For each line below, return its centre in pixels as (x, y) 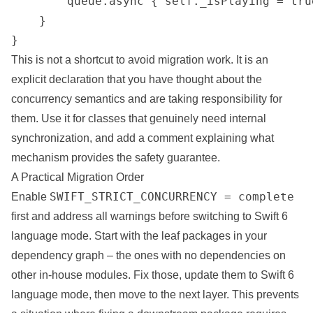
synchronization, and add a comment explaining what (143, 138)
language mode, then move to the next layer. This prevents (155, 294)
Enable (30, 197)
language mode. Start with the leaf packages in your (139, 236)
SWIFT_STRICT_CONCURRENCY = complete (172, 197)
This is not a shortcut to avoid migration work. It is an (140, 60)
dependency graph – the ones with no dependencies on (148, 255)
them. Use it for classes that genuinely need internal (139, 118)
